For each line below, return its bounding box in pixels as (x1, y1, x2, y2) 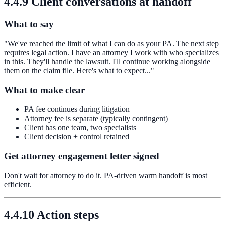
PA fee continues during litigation (24, 105, 130, 114)
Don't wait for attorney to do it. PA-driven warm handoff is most (4, 171, 207, 180)
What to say (4, 19, 54, 30)
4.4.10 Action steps (4, 208, 99, 221)
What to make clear (4, 84, 85, 95)
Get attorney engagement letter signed (4, 150, 159, 161)
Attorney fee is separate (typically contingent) (24, 114, 168, 123)
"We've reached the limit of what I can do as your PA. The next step (4, 39, 219, 48)
